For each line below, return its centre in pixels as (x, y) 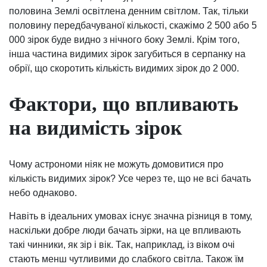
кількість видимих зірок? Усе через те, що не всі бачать (130, 178)
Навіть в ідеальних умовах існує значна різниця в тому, (131, 216)
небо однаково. (43, 193)
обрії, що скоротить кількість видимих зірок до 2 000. (124, 69)
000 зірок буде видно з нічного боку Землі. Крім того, (124, 40)
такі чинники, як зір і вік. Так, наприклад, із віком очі (122, 244)
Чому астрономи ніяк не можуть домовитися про (116, 164)
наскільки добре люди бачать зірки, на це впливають (125, 230)
